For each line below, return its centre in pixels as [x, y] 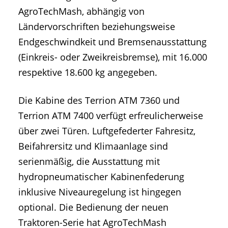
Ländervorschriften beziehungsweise [97, 26]
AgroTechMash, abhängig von [81, 11]
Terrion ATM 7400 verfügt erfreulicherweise [111, 115]
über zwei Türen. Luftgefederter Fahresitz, [107, 131]
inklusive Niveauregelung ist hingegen [100, 192]
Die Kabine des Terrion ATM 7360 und [99, 100]
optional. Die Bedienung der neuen [93, 207]
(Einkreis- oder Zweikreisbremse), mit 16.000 [113, 57]
